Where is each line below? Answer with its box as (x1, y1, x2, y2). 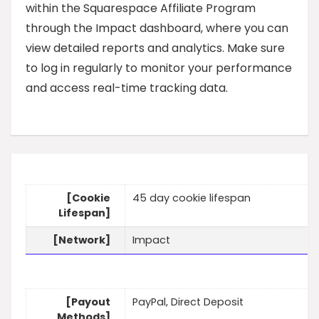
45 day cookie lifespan (132, 191, 251, 206)
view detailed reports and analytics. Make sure (26, 40, 285, 56)
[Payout (66, 295, 110, 310)
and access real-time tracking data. (26, 80, 228, 96)
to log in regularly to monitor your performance (26, 60, 292, 76)
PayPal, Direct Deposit (132, 295, 244, 310)
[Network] (53, 233, 110, 248)
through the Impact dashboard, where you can (26, 20, 288, 36)
